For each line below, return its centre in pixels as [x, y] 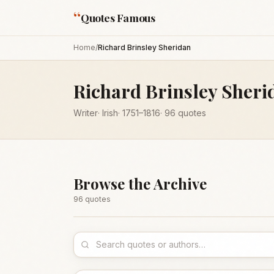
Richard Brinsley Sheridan [144, 47]
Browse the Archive [140, 183]
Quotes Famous [118, 17]
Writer [86, 113]
